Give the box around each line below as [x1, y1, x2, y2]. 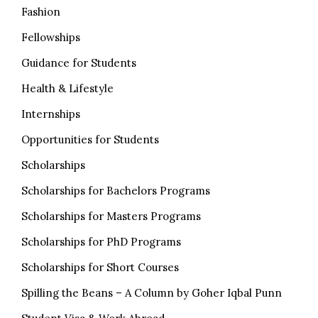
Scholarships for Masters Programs [21, 209, 201, 223]
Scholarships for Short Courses [21, 260, 179, 274]
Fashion [21, 4, 60, 18]
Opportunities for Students [21, 132, 159, 146]
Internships [21, 106, 80, 121]
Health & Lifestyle [21, 81, 114, 95]
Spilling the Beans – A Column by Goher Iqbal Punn [21, 285, 282, 300]
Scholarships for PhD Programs [21, 234, 181, 248]
